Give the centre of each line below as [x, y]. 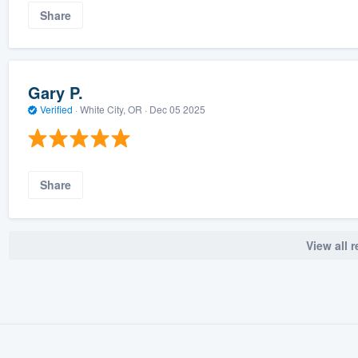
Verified [56, 109]
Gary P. [55, 92]
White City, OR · [113, 109]
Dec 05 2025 [177, 109]
